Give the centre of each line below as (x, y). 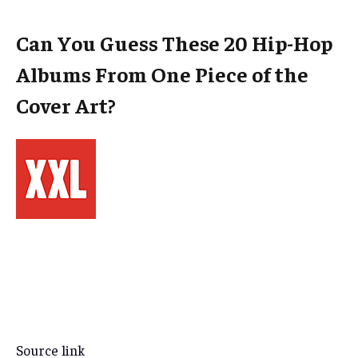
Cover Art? (66, 105)
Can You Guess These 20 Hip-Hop (174, 43)
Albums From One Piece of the (162, 74)
